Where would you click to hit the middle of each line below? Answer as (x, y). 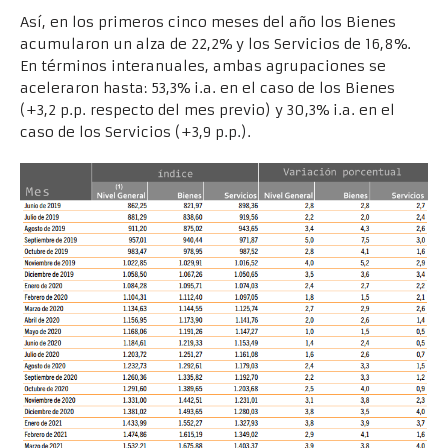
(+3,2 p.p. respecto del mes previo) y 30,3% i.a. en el (207, 110)
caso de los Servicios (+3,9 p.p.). (135, 132)
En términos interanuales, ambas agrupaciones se (203, 66)
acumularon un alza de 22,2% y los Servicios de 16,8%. (215, 44)
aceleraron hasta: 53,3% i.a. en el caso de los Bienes (207, 88)
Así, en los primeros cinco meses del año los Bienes (208, 22)
